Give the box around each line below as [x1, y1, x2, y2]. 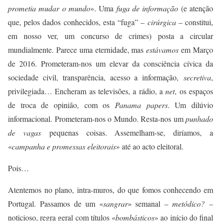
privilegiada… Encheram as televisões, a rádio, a [8, 86, 166, 97]
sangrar [103, 198, 128, 209]
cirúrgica [147, 17, 176, 28]
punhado [185, 113, 213, 124]
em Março [179, 44, 214, 55]
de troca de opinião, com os [8, 100, 115, 110]
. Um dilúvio [167, 100, 214, 110]
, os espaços [175, 86, 214, 97]
